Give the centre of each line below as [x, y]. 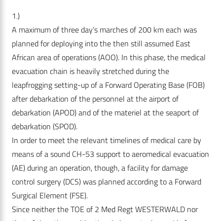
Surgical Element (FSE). [50, 196]
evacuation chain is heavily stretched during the [91, 71]
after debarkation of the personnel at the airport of [95, 99]
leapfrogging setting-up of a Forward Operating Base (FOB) [108, 85]
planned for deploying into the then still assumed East [101, 44]
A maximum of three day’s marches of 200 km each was [104, 30]
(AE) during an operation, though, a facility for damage [100, 168]
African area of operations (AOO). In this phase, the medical [109, 57]
